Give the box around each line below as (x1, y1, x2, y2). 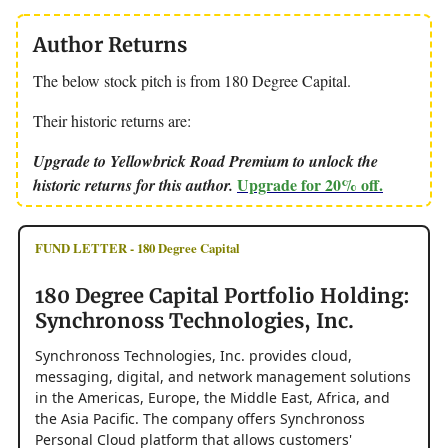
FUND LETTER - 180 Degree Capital (35, 238, 240, 257)
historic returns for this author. (33, 173, 237, 196)
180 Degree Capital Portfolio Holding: (35, 282, 410, 308)
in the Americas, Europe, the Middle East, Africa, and (35, 387, 390, 407)
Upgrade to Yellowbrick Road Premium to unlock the (33, 149, 378, 172)
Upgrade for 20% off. (237, 172, 383, 196)
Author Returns (33, 31, 187, 57)
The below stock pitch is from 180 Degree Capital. (33, 69, 351, 91)
